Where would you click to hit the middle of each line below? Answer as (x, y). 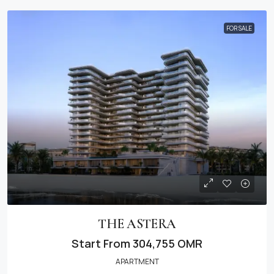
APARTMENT (137, 261)
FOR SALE (239, 28)
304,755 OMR (166, 243)
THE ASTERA (137, 224)
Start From (101, 243)
